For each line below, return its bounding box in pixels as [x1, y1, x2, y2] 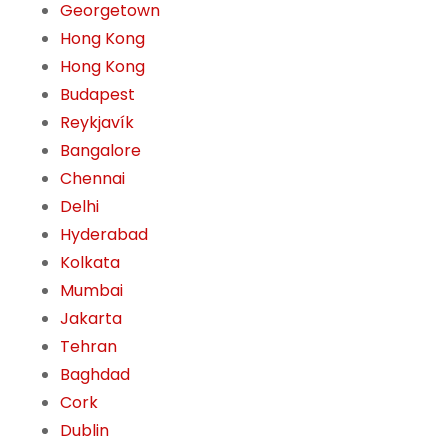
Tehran [60, 335, 117, 359]
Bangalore [60, 139, 141, 163]
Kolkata [60, 251, 120, 275]
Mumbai [60, 279, 123, 303]
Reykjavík [60, 111, 134, 135]
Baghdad [60, 363, 130, 387]
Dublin [60, 419, 109, 443]
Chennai [60, 167, 125, 191]
